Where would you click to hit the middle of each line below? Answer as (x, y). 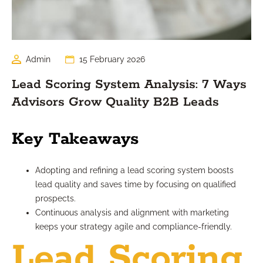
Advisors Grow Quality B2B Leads (115, 102)
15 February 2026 (112, 60)
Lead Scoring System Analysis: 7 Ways (129, 85)
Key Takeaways (75, 139)
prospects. (55, 199)
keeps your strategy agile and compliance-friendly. (134, 227)
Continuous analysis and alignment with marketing (132, 213)
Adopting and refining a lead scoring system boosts (134, 171)
